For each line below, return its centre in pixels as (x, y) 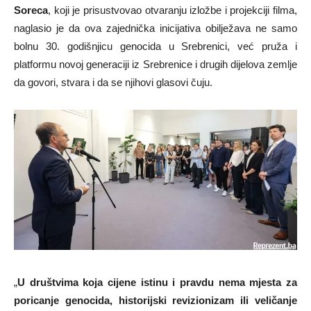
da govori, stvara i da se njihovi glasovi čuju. (113, 82)
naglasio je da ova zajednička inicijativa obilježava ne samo (155, 28)
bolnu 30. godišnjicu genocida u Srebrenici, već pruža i (155, 46)
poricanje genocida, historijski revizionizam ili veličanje (155, 300)
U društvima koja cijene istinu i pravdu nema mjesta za (157, 282)
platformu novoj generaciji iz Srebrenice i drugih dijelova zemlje (155, 64)
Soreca (31, 10)
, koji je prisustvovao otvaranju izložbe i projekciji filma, (173, 10)
